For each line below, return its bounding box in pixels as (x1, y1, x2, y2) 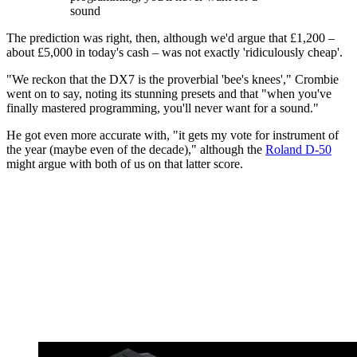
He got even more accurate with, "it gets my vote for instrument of (6, 128, 339, 143)
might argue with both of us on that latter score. (6, 157, 243, 171)
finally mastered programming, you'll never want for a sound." (6, 101, 319, 116)
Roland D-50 (265, 143, 331, 157)
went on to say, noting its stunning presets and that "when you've (6, 87, 331, 101)
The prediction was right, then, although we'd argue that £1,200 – (6, 31, 335, 45)
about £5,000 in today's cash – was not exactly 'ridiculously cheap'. (6, 45, 343, 60)
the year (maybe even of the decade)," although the (6, 143, 265, 157)
